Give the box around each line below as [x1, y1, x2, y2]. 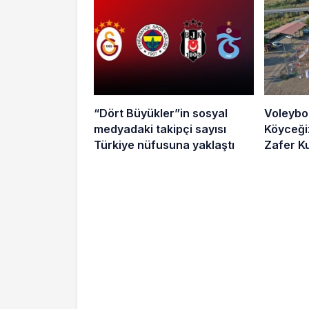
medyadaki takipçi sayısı [94, 121, 226, 136]
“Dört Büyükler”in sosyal [94, 106, 228, 120]
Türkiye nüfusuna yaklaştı [94, 137, 235, 152]
